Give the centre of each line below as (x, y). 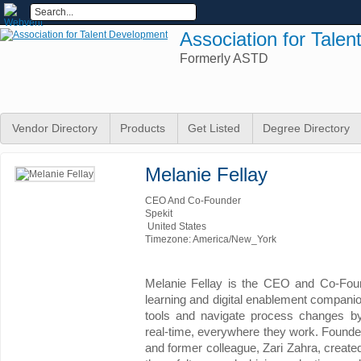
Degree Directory (306, 128)
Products (143, 128)
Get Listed (214, 128)
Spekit (159, 214)
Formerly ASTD (224, 58)
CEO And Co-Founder (193, 201)
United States (176, 226)
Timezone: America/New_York (211, 239)
